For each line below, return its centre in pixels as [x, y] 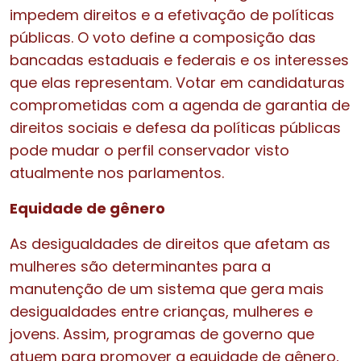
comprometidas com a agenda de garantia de [180, 105]
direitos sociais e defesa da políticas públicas [175, 127]
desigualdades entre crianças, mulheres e [161, 311]
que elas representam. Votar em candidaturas [177, 82]
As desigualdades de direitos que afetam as [170, 243]
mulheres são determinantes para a [140, 266]
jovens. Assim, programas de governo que [162, 334]
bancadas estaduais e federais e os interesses [179, 60]
